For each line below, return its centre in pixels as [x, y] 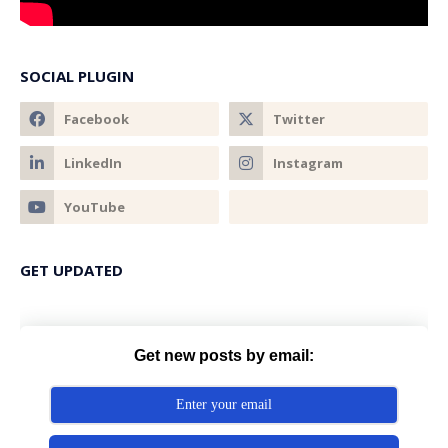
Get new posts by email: [224, 355]
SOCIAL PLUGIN [77, 76]
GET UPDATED [71, 270]
